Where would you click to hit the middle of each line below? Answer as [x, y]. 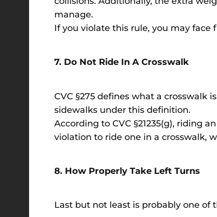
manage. [75, 14]
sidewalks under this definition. [124, 110]
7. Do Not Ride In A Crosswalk [122, 62]
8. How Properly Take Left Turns [127, 171]
